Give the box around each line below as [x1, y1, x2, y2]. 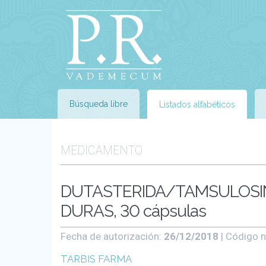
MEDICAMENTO [61, 144, 142, 157]
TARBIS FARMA [61, 253, 132, 265]
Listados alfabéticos [159, 100, 235, 109]
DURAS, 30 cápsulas [61, 201, 206, 221]
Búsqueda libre [69, 99, 128, 109]
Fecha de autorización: [61, 230, 164, 242]
